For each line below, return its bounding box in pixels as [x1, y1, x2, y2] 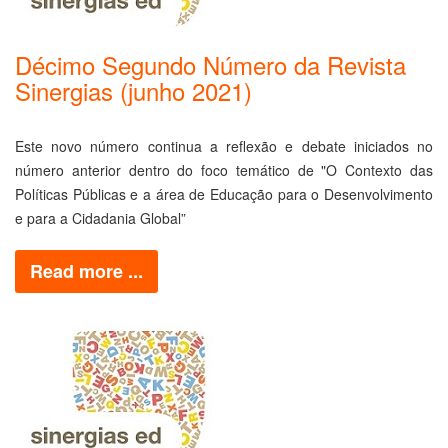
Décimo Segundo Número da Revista [15, 47, 406, 82]
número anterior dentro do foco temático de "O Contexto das [15, 160, 433, 180]
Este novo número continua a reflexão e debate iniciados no [15, 136, 433, 156]
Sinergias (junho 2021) [15, 73, 252, 108]
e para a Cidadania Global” [15, 208, 186, 228]
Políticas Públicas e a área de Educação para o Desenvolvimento [15, 184, 433, 204]
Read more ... [30, 258, 143, 284]
